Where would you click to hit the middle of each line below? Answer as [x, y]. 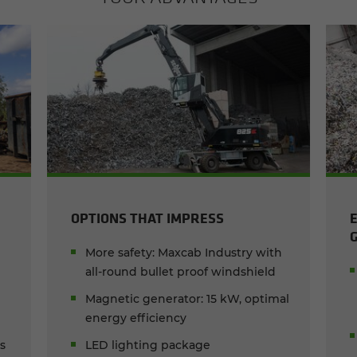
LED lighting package [148, 345]
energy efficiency [136, 318]
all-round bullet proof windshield [181, 271]
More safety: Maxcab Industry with [184, 252]
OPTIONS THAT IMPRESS [148, 217]
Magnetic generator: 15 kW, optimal [188, 298]
